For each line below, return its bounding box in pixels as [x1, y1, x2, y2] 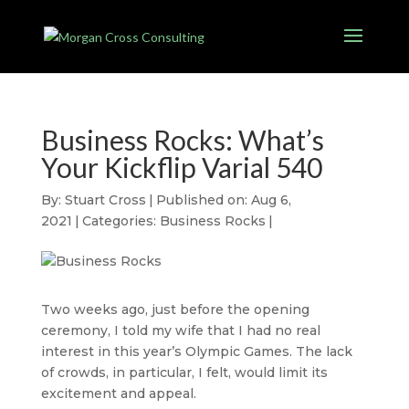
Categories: [81, 213, 160, 229]
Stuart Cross [64, 192, 146, 208]
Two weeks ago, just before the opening [40, 301, 309, 318]
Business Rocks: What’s [40, 123, 324, 156]
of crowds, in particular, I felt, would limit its [40, 364, 328, 381]
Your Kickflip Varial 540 [40, 151, 322, 184]
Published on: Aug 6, [155, 192, 291, 208]
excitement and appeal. [40, 385, 196, 402]
